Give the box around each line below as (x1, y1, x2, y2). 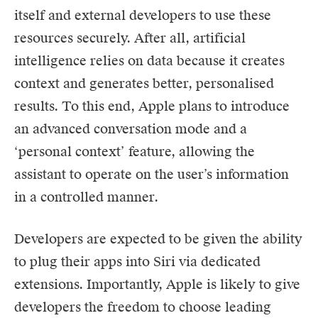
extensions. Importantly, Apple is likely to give (14, 275, 300, 292)
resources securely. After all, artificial (14, 29, 246, 46)
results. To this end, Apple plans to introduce (14, 97, 290, 114)
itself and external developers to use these (14, 6, 271, 23)
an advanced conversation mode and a (14, 120, 247, 137)
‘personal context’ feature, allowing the (14, 143, 255, 160)
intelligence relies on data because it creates (14, 52, 285, 69)
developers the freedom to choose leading (14, 298, 271, 315)
